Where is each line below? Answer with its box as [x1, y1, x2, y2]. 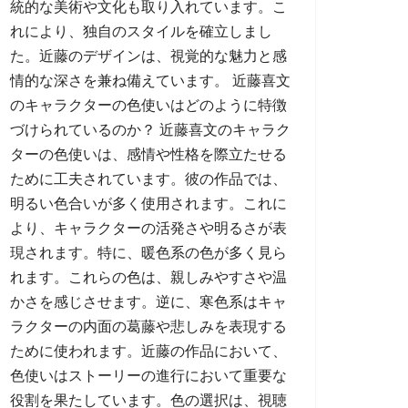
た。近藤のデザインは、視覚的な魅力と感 [10, 48, 287, 64]
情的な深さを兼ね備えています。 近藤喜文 [10, 73, 291, 88]
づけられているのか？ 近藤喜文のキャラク [10, 122, 291, 138]
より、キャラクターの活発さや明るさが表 [10, 220, 287, 236]
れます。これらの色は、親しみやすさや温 [10, 270, 287, 285]
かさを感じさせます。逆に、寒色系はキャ [10, 294, 287, 310]
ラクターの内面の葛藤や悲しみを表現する [10, 319, 287, 334]
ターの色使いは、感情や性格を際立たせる [10, 147, 287, 162]
